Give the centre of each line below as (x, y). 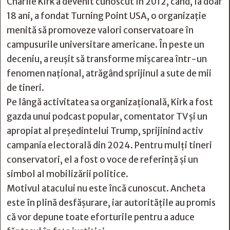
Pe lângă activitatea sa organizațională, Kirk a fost (110, 102)
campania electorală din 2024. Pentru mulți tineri (109, 145)
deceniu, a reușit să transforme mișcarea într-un (107, 59)
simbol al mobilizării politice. (68, 174)
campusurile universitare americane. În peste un (106, 45)
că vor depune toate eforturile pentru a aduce (101, 217)
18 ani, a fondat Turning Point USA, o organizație (107, 16)
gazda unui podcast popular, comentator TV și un (107, 117)
